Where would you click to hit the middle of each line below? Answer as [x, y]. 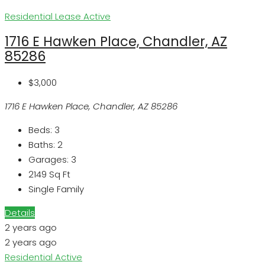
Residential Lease [44, 16]
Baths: [42, 145]
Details [20, 213]
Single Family [56, 189]
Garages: [49, 160]
